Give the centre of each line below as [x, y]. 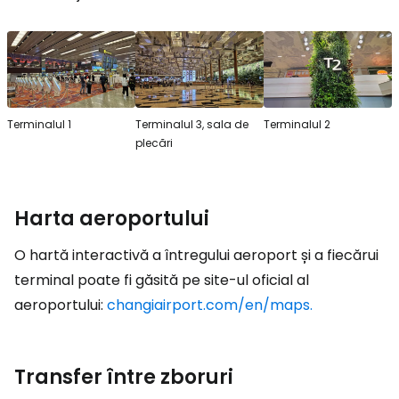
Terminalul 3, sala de [192, 124]
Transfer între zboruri [124, 377]
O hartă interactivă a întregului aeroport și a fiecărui [196, 255]
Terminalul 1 [39, 124]
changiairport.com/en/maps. [210, 305]
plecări [154, 142]
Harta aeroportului [112, 218]
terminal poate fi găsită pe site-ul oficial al [162, 280]
